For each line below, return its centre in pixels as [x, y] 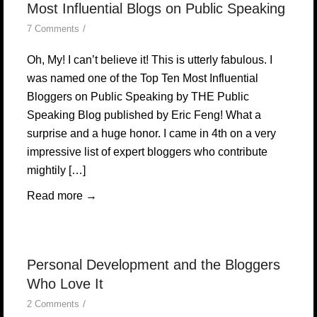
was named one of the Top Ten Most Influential [142, 78]
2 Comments [53, 304]
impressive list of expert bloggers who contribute [147, 152]
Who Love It [65, 284]
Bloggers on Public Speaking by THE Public [138, 97]
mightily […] [56, 170]
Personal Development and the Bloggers [153, 265]
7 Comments [53, 29]
